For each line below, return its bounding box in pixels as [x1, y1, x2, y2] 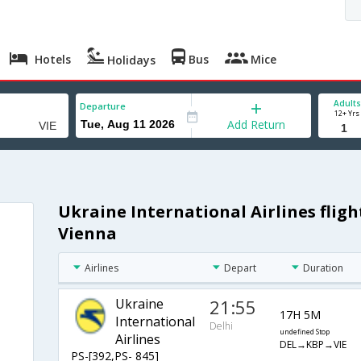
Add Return [227, 117, 286, 132]
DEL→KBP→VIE [279, 338, 346, 352]
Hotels [31, 52, 72, 67]
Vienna [57, 222, 117, 245]
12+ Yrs [334, 108, 359, 118]
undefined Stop [279, 327, 330, 338]
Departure [80, 100, 126, 112]
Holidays [104, 52, 156, 68]
